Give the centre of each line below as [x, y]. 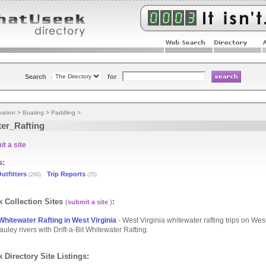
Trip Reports [66, 174]
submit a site [88, 202]
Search [36, 77]
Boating [33, 113]
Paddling [63, 113]
